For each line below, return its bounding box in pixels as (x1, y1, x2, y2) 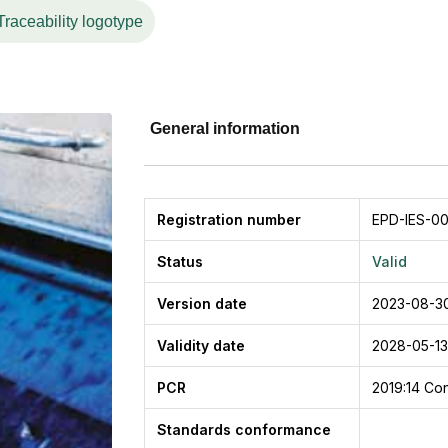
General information (150, 120, 300, 137)
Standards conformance (157, 421, 331, 438)
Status (157, 253, 203, 270)
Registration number (157, 211, 301, 228)
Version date (157, 295, 247, 312)
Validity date (157, 337, 245, 354)
